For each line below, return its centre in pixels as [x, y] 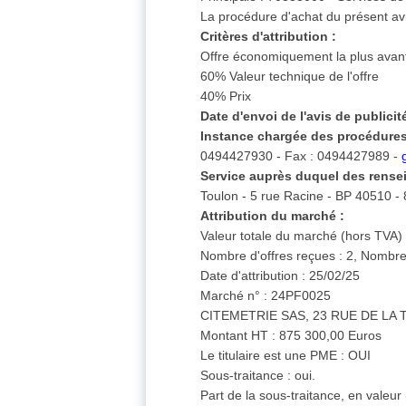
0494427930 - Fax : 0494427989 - [301, 156]
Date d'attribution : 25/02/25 [280, 276]
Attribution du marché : [273, 216]
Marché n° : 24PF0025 [266, 296]
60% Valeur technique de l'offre [290, 77]
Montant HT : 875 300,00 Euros [291, 336]
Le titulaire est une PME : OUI [286, 356]
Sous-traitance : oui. [258, 376]
